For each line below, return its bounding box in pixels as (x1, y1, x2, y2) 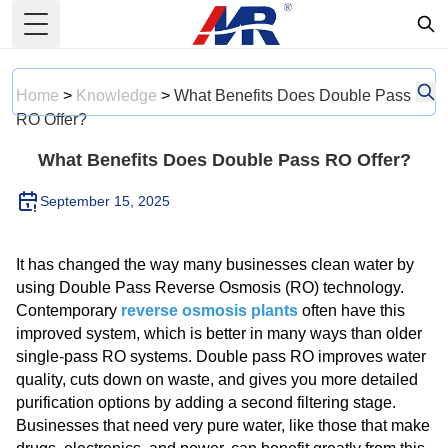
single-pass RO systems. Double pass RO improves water (16, 348, 426, 365)
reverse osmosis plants (121, 302, 298, 319)
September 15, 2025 (40, 192, 170, 209)
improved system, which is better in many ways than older (16, 325, 422, 342)
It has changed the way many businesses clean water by (16, 256, 414, 273)
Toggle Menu (34, 25, 127, 43)
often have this (298, 302, 405, 319)
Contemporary (16, 302, 121, 319)
